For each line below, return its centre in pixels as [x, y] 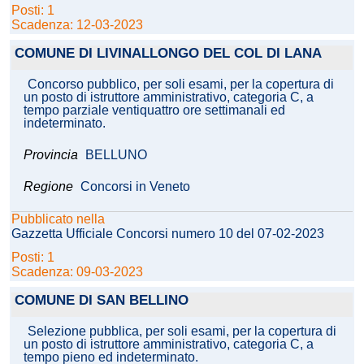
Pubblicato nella [58, 219]
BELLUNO [116, 155]
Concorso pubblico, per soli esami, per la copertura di [181, 84]
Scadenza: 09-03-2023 [77, 272]
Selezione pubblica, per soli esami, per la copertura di [182, 331]
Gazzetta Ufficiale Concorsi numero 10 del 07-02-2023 [168, 234]
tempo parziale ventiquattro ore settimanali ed [154, 110]
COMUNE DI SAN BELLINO [102, 301]
